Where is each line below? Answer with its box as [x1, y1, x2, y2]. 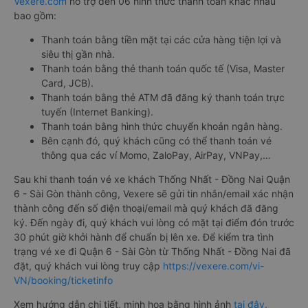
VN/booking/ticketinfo [14, 274, 113, 286]
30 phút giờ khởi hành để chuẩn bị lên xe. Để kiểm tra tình [14, 231, 274, 243]
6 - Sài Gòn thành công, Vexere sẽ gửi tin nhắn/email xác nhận [14, 188, 294, 199]
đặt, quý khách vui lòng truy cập [14, 260, 163, 272]
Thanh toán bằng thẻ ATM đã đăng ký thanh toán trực [41, 91, 285, 103]
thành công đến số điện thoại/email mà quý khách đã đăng [14, 202, 278, 214]
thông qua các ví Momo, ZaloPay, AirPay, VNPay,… [41, 149, 271, 161]
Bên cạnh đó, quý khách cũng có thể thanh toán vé [41, 135, 272, 146]
